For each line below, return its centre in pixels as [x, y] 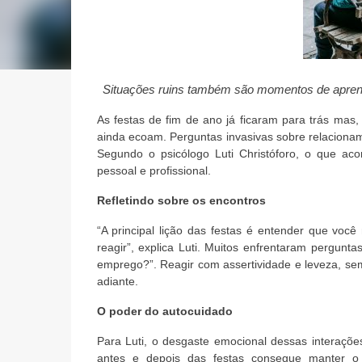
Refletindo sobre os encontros [181, 200]
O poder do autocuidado [164, 311]
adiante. [117, 281]
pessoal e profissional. [154, 170]
